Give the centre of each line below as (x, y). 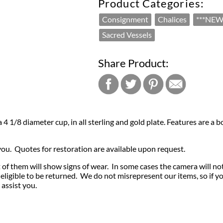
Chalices (172, 19)
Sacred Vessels (127, 35)
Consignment (125, 19)
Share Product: (133, 63)
